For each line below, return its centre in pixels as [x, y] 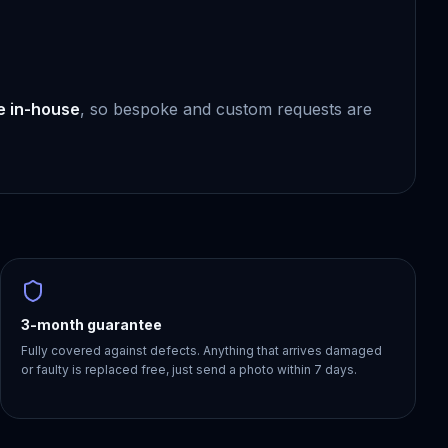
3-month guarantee [91, 324]
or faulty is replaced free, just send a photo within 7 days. [189, 369]
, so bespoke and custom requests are [226, 109]
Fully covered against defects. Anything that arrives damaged [201, 350]
